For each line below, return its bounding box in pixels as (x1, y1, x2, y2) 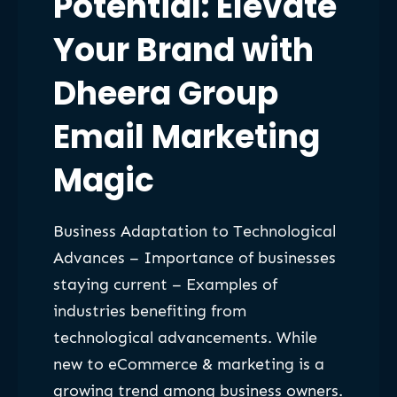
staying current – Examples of (53, 274, 277, 294)
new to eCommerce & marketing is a (53, 354, 324, 374)
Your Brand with (53, 27, 314, 73)
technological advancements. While (53, 327, 317, 347)
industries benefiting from (53, 300, 246, 321)
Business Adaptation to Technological (53, 221, 336, 241)
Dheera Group (53, 71, 278, 116)
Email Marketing (53, 114, 320, 160)
